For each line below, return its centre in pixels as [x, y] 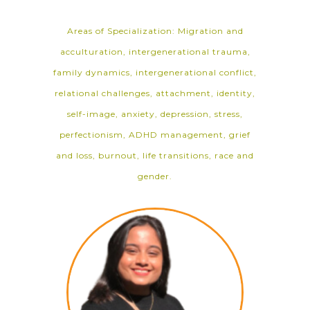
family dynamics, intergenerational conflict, [155, 72]
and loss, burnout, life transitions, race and [155, 155]
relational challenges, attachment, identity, [155, 93]
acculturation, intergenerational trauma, [155, 52]
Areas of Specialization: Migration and [155, 31]
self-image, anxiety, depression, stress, [155, 114]
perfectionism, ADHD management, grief [155, 135]
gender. [155, 176]
